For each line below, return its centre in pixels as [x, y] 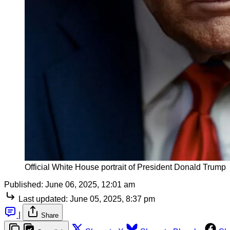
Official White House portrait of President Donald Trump [125, 167]
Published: [24, 185]
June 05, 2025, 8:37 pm [112, 199]
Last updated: [43, 199]
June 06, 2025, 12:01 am [90, 185]
